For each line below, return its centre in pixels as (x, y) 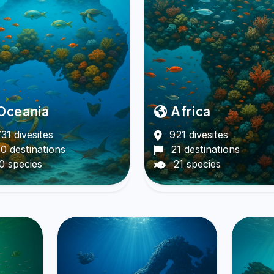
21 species (195, 164)
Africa (189, 112)
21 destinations (203, 150)
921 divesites (197, 135)
